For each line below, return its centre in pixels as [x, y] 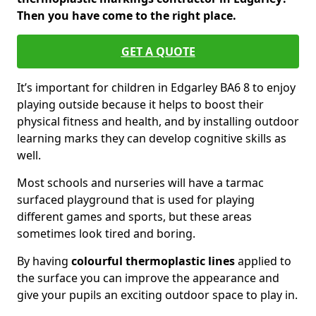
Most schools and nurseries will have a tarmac [140, 183]
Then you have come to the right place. [127, 16]
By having [44, 261]
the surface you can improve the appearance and [148, 278]
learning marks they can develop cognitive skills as [152, 138]
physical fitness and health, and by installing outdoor [158, 121]
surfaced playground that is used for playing [136, 200]
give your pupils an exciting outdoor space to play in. [157, 295]
